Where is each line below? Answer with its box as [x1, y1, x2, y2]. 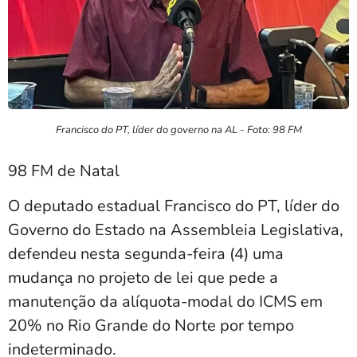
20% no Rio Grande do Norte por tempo [8, 314, 294, 336]
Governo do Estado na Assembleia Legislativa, [8, 218, 343, 241]
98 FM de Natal [8, 159, 120, 182]
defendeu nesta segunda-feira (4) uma [8, 242, 284, 265]
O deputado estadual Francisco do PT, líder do [8, 194, 339, 217]
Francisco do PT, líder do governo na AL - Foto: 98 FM [55, 122, 302, 137]
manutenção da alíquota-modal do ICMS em [8, 290, 323, 312]
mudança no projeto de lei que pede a [8, 266, 278, 288]
